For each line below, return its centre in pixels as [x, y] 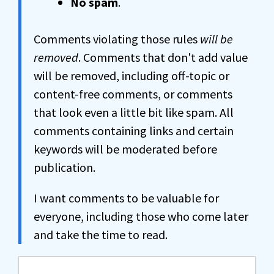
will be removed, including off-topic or [131, 76]
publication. [65, 167]
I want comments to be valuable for [126, 198]
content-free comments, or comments [133, 94]
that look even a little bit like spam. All [134, 112]
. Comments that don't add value [163, 57]
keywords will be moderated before [125, 149]
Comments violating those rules [117, 39]
